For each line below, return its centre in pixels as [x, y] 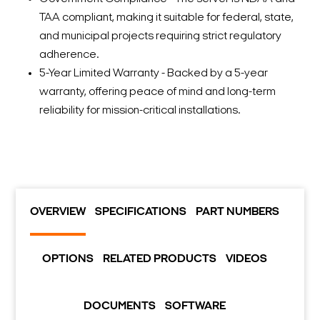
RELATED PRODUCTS [160, 260]
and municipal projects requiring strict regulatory [160, 37]
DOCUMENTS [120, 307]
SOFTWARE [196, 307]
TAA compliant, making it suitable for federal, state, [166, 18]
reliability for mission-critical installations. [140, 111]
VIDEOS [247, 260]
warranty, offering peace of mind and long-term [157, 92]
